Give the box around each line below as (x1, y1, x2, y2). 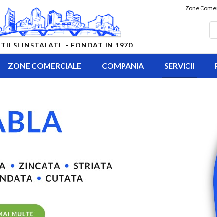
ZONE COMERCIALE (7, 61, 81, 70)
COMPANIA (101, 61, 144, 70)
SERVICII (164, 61, 194, 70)
